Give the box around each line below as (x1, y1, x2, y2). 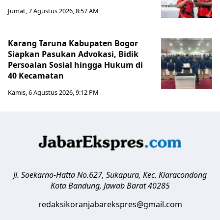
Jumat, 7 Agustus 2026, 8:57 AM (8, 6, 99, 15)
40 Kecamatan (8, 70, 64, 81)
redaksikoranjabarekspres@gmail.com (38, 198, 182, 210)
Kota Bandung (50, 180, 100, 191)
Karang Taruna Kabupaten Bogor (8, 37, 138, 49)
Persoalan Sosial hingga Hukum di (8, 59, 143, 70)
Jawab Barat (103, 180, 146, 191)
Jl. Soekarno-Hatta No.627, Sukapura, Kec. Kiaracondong (13, 169, 207, 180)
